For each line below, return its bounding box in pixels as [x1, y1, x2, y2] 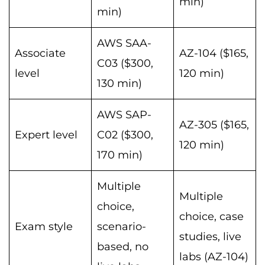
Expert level [15, 128, 77, 142]
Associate [15, 47, 66, 60]
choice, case [179, 210, 244, 224]
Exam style [15, 220, 73, 234]
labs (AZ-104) [179, 250, 248, 264]
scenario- [97, 220, 146, 234]
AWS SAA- [97, 37, 151, 50]
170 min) [97, 148, 143, 162]
